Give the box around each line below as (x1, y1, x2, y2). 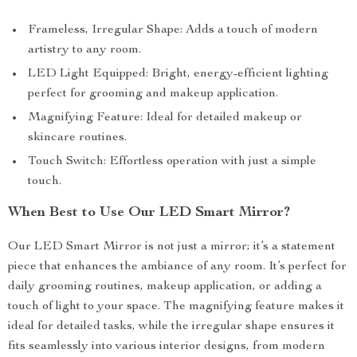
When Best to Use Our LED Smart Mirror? (8, 206, 290, 221)
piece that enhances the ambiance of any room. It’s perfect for (8, 261, 347, 274)
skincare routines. (28, 131, 127, 145)
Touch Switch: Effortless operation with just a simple (28, 155, 316, 169)
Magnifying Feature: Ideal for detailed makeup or (28, 112, 302, 125)
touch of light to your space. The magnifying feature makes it (8, 300, 344, 314)
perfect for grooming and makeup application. (28, 88, 278, 101)
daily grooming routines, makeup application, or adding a (8, 280, 322, 294)
